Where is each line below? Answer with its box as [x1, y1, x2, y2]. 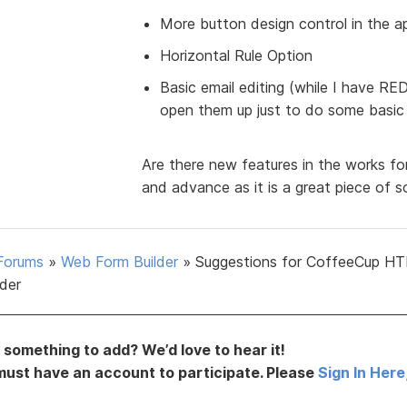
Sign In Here [318, 362, 405, 382]
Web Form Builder [61, 252, 178, 271]
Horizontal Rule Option [159, 45, 313, 65]
